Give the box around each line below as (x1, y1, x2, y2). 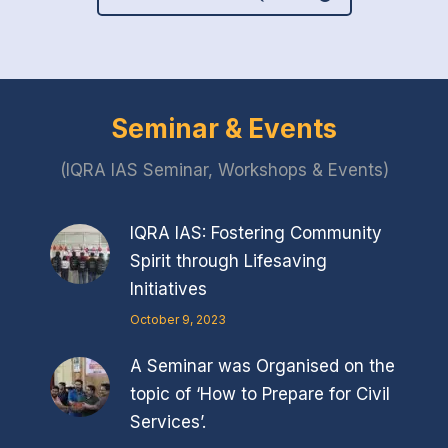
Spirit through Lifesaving (130, 251, 327, 272)
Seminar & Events (111, 113, 337, 145)
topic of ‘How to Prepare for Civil (130, 384, 390, 405)
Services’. (130, 412, 206, 433)
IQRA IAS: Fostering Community (130, 223, 382, 244)
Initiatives (130, 279, 207, 300)
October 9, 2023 (130, 312, 226, 328)
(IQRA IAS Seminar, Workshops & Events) (59, 160, 389, 181)
